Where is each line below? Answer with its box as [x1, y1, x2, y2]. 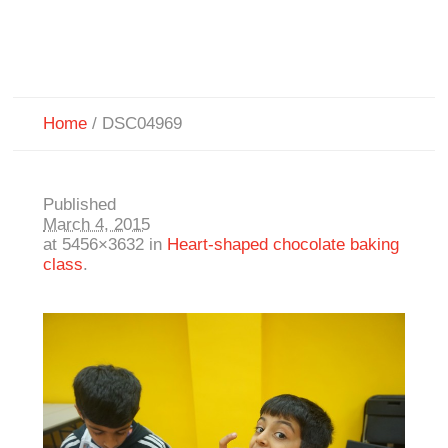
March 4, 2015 [43, 215, 151, 235]
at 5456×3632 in [43, 235, 168, 255]
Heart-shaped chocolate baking [167, 235, 400, 255]
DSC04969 [102, 114, 183, 134]
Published [43, 195, 117, 215]
